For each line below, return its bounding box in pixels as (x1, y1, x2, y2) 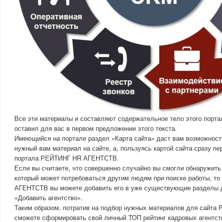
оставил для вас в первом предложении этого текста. (14, 123, 177, 133)
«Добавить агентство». (14, 193, 83, 202)
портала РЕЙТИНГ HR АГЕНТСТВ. (14, 153, 119, 163)
